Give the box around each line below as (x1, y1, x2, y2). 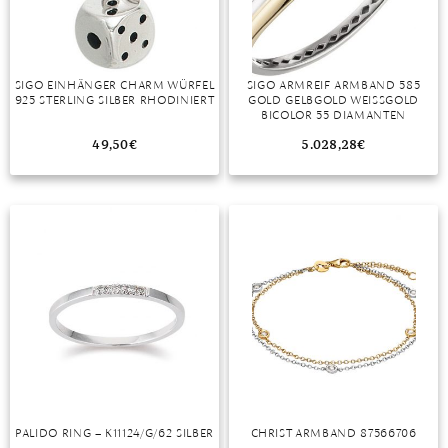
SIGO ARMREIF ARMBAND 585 (246, 77, 421, 92)
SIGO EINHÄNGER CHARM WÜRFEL (14, 77, 215, 92)
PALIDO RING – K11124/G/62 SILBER (15, 426, 214, 440)
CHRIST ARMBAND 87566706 (250, 426, 417, 440)
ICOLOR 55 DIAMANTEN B (261, 107, 406, 122)
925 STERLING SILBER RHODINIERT (14, 92, 215, 107)
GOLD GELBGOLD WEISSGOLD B (248, 92, 419, 107)
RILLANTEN (298, 122, 360, 137)
